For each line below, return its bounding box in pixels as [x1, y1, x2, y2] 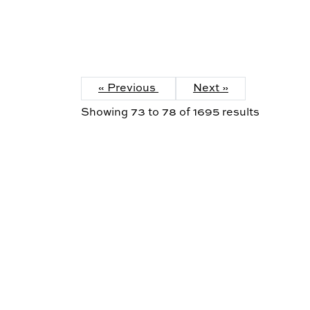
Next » [193, 83, 228, 95]
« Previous [98, 83, 158, 95]
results [219, 107, 259, 119]
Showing [81, 107, 131, 119]
